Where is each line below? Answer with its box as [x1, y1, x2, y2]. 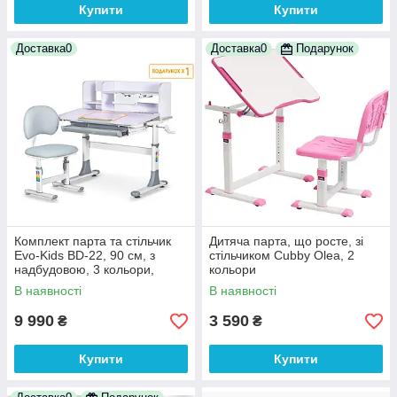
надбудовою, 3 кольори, [14, 262, 154, 277]
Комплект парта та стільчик [14, 234, 171, 249]
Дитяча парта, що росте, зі [209, 234, 363, 249]
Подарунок [296, 42, 354, 56]
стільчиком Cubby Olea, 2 [209, 248, 354, 263]
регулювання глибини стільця [14, 276, 186, 292]
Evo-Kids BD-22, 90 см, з [14, 248, 155, 263]
